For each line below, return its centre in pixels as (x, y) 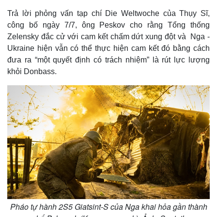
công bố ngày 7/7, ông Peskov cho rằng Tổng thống (108, 25)
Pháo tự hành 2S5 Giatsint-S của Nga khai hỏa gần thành (108, 206)
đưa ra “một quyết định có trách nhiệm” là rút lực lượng (108, 60)
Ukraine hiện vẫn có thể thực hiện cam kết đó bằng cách (108, 48)
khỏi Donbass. (32, 71)
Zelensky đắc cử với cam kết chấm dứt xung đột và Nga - (108, 37)
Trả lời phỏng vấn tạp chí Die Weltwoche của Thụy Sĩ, (108, 13)
